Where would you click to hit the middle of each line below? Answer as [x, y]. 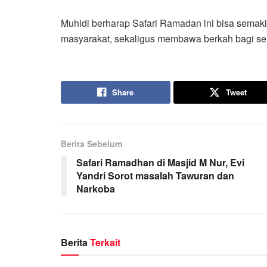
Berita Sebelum [91, 143]
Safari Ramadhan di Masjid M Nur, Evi [160, 162]
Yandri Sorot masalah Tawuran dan [155, 175]
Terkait [105, 242]
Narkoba [96, 188]
